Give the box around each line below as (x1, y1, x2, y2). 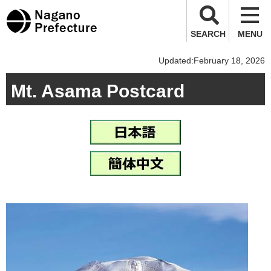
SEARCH (190, 29, 226, 39)
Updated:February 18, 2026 (158, 56, 265, 65)
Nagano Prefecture (15, 11, 88, 21)
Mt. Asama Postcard (11, 81, 184, 101)
